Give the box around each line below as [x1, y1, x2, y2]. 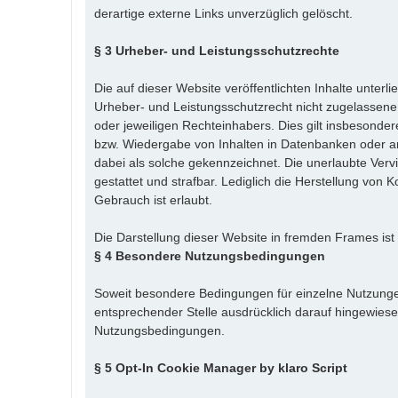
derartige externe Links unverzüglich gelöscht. [94, 5, 353, 20]
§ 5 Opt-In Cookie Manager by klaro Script [94, 360, 347, 375]
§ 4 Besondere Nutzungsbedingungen [94, 248, 325, 263]
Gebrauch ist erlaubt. [94, 192, 212, 207]
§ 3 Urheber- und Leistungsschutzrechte [94, 43, 339, 58]
